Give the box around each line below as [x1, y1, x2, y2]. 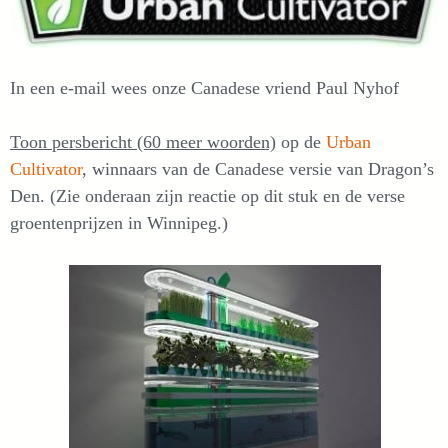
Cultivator [10, 159, 82, 180]
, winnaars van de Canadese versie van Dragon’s [82, 159, 434, 180]
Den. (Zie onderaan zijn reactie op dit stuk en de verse [10, 186, 405, 207]
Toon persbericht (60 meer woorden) [10, 132, 276, 153]
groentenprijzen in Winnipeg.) [10, 213, 233, 234]
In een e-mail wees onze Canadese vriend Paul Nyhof [10, 78, 399, 99]
